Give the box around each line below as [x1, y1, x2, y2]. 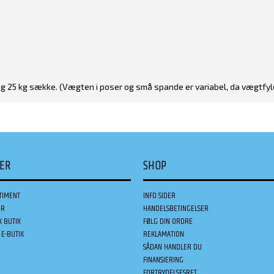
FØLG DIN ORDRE [143, 214, 193, 228]
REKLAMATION [143, 227, 184, 241]
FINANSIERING [143, 253, 183, 267]
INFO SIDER [143, 188, 176, 202]
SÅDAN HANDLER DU [143, 240, 202, 254]
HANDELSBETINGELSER [143, 201, 209, 215]
